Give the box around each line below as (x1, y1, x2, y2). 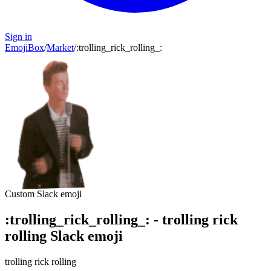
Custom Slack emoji (5, 189, 82, 199)
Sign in (5, 31, 32, 42)
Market (47, 42, 74, 53)
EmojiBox (5, 42, 44, 53)
